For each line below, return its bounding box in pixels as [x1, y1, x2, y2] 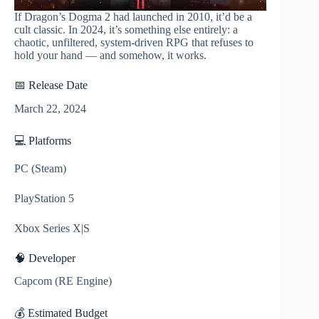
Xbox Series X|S [14, 221, 90, 234]
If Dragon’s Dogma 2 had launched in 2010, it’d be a [14, 11, 252, 23]
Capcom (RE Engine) [14, 275, 112, 288]
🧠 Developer [14, 251, 75, 264]
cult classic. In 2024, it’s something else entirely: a [14, 23, 238, 36]
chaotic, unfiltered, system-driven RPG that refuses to [14, 36, 253, 49]
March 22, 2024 [14, 102, 86, 115]
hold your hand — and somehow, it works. [14, 49, 206, 62]
